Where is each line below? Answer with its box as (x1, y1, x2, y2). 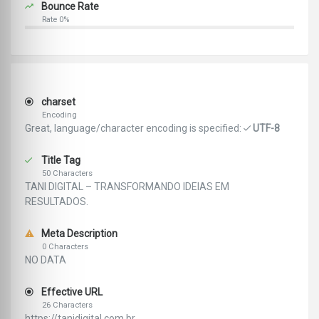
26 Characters (42, 300, 93, 310)
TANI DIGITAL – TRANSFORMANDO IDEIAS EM (25, 181, 229, 193)
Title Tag (39, 155, 80, 167)
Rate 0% (42, 15, 69, 25)
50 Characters (42, 169, 93, 179)
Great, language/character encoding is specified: (25, 122, 244, 135)
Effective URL (39, 286, 103, 298)
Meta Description (39, 228, 117, 240)
